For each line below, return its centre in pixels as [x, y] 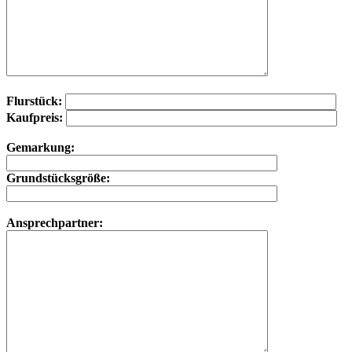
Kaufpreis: [36, 117]
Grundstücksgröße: [58, 178]
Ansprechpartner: [55, 222]
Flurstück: [34, 101]
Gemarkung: [40, 147]
